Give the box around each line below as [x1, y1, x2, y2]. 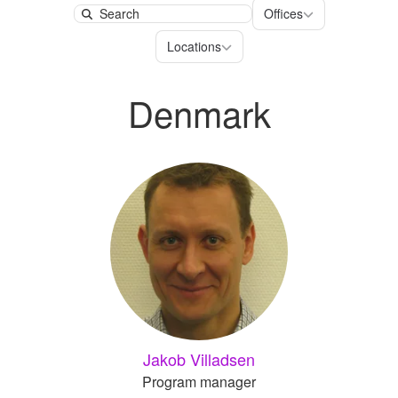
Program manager [142, 371, 256, 392]
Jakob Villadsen [143, 347, 255, 370]
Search [80, 12, 126, 33]
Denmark [127, 87, 271, 138]
